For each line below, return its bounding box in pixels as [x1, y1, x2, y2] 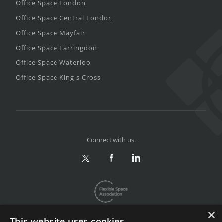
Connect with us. [86, 135, 136, 145]
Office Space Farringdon [16, 43, 97, 53]
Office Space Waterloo [16, 58, 91, 67]
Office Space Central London [16, 13, 112, 23]
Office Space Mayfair [16, 28, 85, 38]
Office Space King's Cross [16, 73, 101, 82]
